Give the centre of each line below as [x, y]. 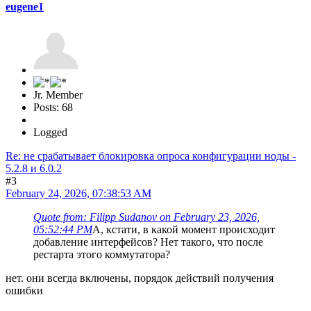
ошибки [24, 290]
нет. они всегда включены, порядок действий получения [140, 278]
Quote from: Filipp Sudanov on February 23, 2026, [146, 217]
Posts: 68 [53, 107]
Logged [50, 132]
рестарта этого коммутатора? [102, 254]
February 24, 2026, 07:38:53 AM [78, 193]
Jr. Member [58, 94]
